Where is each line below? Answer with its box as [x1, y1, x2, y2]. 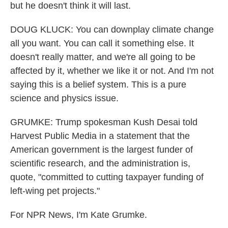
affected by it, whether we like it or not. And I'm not [10, 66, 214, 76]
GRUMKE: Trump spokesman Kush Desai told [10, 117, 197, 127]
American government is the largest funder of [10, 145, 193, 155]
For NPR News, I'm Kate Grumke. [10, 210, 147, 220]
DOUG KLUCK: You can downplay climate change [10, 24, 214, 35]
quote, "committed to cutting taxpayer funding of [10, 172, 204, 182]
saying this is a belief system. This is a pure [10, 79, 186, 90]
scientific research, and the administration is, [10, 158, 190, 168]
